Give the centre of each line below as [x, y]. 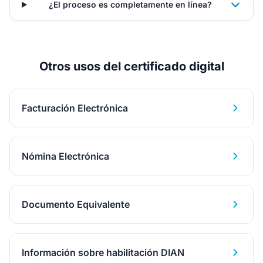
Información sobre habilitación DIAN [103, 252]
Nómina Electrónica [65, 156]
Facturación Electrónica [75, 108]
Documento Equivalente [76, 204]
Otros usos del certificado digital [131, 66]
